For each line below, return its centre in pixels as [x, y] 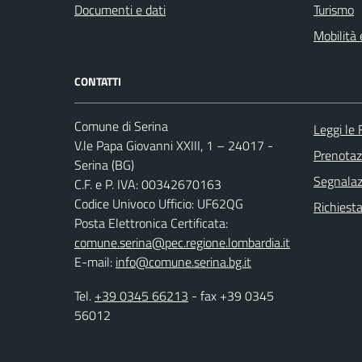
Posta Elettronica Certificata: [151, 223]
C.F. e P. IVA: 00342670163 [148, 185]
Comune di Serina [121, 126]
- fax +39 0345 [231, 296]
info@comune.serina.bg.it [183, 262]
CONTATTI [98, 82]
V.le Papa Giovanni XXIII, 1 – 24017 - [174, 146]
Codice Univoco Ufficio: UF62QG [159, 204]
